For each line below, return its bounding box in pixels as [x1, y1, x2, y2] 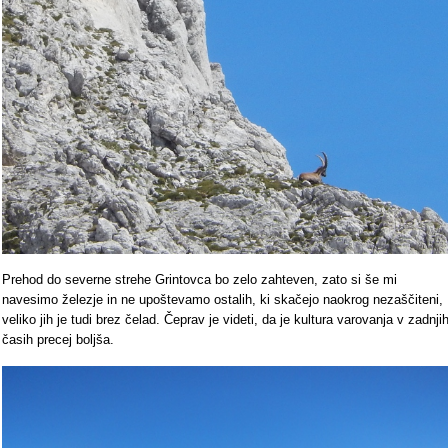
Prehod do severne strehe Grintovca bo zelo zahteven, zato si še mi [2, 272, 397, 287]
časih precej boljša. [2, 332, 114, 347]
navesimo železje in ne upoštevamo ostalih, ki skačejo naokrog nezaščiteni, [2, 292, 443, 307]
